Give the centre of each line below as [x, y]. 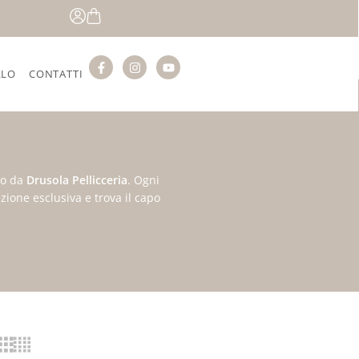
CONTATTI [56, 74]
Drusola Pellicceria [77, 179]
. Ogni [143, 179]
